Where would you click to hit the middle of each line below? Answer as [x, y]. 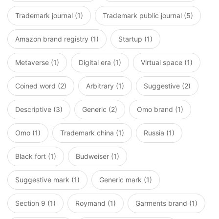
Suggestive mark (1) [47, 180]
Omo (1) [28, 133]
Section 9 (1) [35, 203]
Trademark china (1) [92, 133]
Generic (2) [100, 109]
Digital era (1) [100, 62]
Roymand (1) [96, 203]
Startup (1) [135, 39]
